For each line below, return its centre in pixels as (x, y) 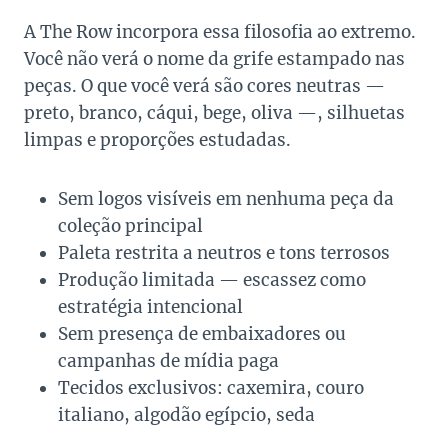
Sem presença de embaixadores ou (202, 334)
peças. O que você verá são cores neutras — (204, 86)
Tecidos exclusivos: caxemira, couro (211, 388)
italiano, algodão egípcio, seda (186, 415)
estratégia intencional (150, 307)
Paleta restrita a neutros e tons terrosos (224, 253)
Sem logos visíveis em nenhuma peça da (226, 199)
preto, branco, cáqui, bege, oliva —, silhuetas (214, 113)
